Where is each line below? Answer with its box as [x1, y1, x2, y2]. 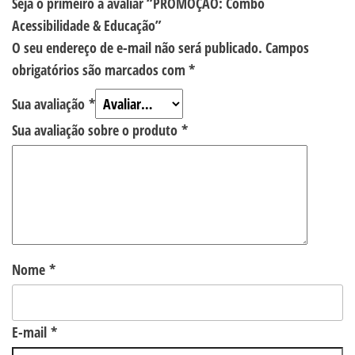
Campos [265, 37, 309, 57]
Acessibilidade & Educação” [12, 15, 162, 35]
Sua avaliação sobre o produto [12, 120, 181, 139]
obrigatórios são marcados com [12, 59, 189, 79]
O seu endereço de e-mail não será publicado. [12, 37, 262, 57]
